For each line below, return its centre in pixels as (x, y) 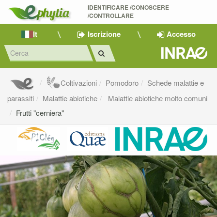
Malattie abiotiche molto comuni (157, 98)
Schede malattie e (176, 83)
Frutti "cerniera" (40, 113)
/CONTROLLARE (111, 16)
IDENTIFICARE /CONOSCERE (129, 8)
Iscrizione (104, 34)
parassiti (21, 98)
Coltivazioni (79, 83)
